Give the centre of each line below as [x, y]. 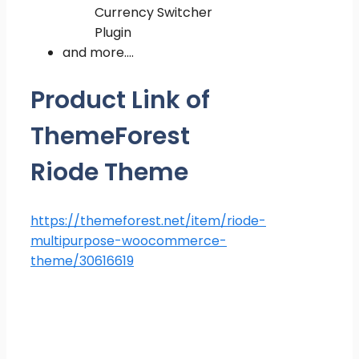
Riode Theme [109, 172]
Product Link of [120, 100]
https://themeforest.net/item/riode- [148, 220]
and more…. [98, 52]
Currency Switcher [153, 12]
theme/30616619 [82, 260]
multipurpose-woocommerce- [129, 240]
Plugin [113, 32]
